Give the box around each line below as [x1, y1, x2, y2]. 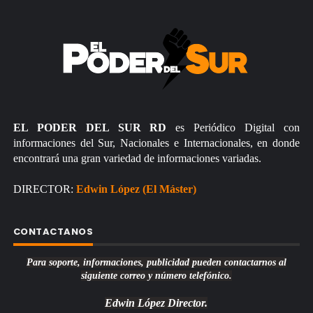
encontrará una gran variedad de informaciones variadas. [13, 152, 264, 164]
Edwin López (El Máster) [75, 183, 196, 195]
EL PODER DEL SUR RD [13, 122, 167, 133]
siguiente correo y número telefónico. [80, 270, 232, 281]
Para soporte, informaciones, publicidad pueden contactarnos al [26, 257, 286, 268]
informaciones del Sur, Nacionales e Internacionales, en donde [13, 137, 300, 149]
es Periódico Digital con [166, 122, 300, 133]
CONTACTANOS [13, 225, 94, 238]
